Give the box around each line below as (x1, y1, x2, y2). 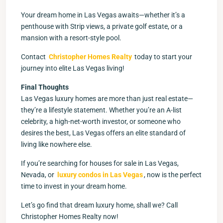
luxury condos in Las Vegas (57, 170, 143, 179)
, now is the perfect (144, 170, 202, 179)
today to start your (133, 52, 193, 61)
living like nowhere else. (21, 140, 92, 148)
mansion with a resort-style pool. (21, 33, 121, 42)
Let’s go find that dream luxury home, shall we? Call (21, 201, 178, 209)
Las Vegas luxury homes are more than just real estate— (21, 94, 193, 103)
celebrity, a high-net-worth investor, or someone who (21, 117, 181, 125)
